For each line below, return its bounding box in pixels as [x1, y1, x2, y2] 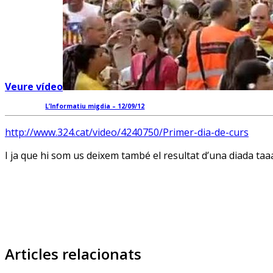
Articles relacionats [5, 243, 141, 264]
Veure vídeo [5, 79, 63, 93]
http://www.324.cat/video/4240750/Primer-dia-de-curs [5, 125, 249, 139]
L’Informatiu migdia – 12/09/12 [45, 101, 145, 110]
